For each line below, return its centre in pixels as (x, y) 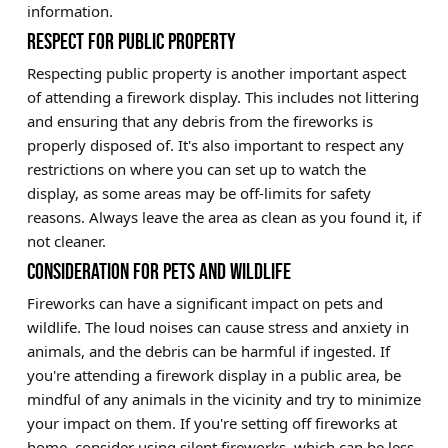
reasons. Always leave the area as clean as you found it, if (223, 216)
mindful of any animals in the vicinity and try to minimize (223, 398)
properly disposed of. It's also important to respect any (215, 144)
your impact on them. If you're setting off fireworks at (211, 422)
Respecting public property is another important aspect (216, 72)
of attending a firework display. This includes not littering (222, 96)
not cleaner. (66, 240)
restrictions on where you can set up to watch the (196, 168)
